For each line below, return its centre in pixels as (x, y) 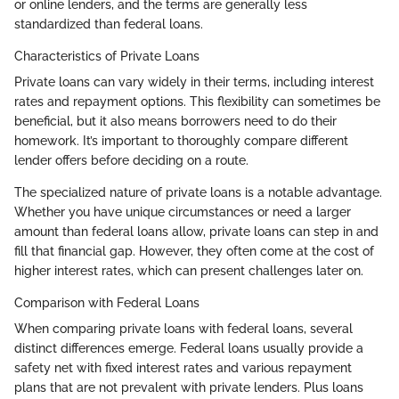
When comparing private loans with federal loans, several (183, 329)
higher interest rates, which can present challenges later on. (189, 271)
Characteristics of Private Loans (107, 57)
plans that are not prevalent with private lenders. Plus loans (189, 388)
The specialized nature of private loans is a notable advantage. (198, 193)
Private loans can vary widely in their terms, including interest (194, 82)
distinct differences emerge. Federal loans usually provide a (189, 349)
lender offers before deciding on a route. (131, 161)
